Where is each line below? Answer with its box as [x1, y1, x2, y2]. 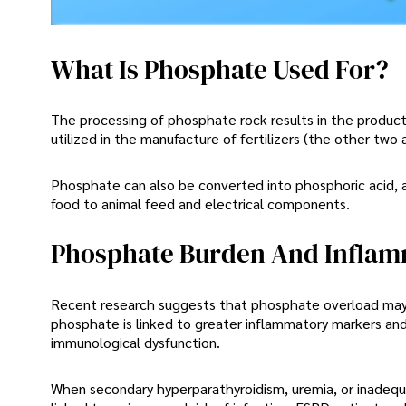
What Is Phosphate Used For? [51, 52, 389, 89]
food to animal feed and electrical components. [51, 194, 350, 214]
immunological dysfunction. [51, 332, 220, 352]
